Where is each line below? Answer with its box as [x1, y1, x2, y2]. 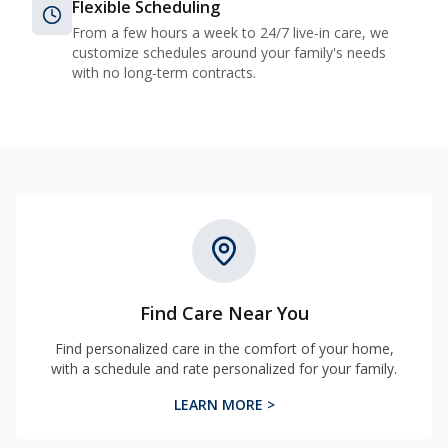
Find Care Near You [139, 301, 309, 325]
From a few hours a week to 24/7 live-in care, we [72, 23, 389, 42]
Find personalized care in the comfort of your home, [54, 339, 394, 358]
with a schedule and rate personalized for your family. [51, 359, 397, 378]
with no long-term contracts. [72, 63, 256, 82]
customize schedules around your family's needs [72, 43, 386, 62]
